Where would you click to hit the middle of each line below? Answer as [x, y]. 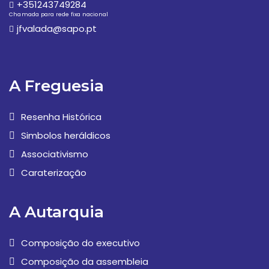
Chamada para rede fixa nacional [59, 14]
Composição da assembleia [85, 261]
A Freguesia [56, 86]
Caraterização [54, 173]
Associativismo [55, 154]
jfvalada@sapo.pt [57, 29]
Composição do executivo [80, 243]
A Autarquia [56, 212]
